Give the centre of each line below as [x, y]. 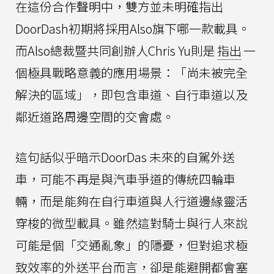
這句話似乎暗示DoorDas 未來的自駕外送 [125, 157]
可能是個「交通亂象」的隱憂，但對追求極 [131, 245]
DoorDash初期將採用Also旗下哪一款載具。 [133, 29]
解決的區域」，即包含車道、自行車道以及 [131, 95]
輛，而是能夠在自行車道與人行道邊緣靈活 [131, 201]
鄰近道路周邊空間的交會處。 [95, 117]
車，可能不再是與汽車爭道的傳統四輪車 [125, 179]
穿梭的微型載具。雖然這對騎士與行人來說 [131, 223]
